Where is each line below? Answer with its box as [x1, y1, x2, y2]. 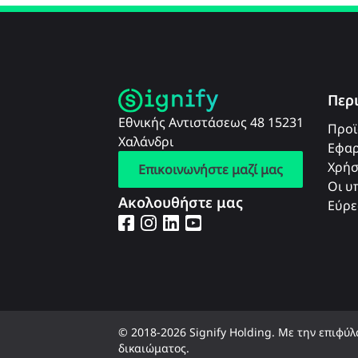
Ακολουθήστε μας [118, 193, 243, 212]
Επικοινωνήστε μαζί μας [138, 161, 283, 178]
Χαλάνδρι [118, 133, 173, 150]
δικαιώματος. [118, 340, 189, 356]
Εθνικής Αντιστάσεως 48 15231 [118, 113, 304, 131]
